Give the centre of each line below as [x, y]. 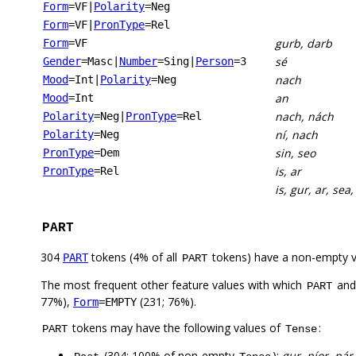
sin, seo [295, 153]
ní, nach [296, 135]
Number [138, 62]
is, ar [288, 172]
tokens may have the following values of [176, 328]
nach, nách [304, 117]
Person [215, 62]
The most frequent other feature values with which [173, 285]
